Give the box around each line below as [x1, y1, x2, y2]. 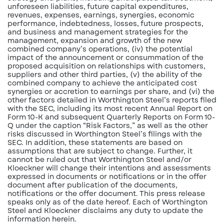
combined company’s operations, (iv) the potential [7, 44, 192, 54]
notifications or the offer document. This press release [7, 188, 205, 198]
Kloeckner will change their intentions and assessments [7, 163, 211, 173]
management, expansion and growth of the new [7, 35, 182, 45]
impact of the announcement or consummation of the [7, 52, 203, 62]
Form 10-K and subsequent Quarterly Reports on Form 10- [7, 112, 215, 122]
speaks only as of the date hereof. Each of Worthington [7, 197, 207, 207]
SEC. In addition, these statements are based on [7, 137, 182, 147]
